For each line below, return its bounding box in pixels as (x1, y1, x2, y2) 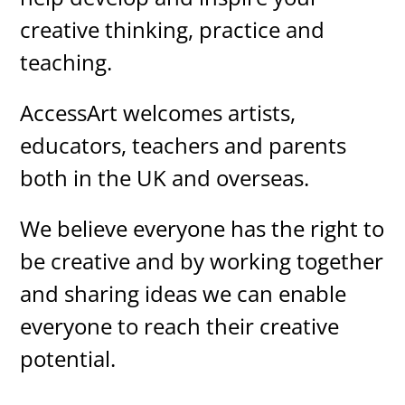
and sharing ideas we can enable (20, 278, 347, 309)
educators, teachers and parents (20, 130, 347, 161)
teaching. (20, 47, 113, 78)
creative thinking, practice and (20, 14, 325, 45)
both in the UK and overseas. (20, 163, 310, 193)
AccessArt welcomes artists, (20, 98, 297, 128)
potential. (20, 344, 117, 374)
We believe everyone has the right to (20, 213, 385, 244)
